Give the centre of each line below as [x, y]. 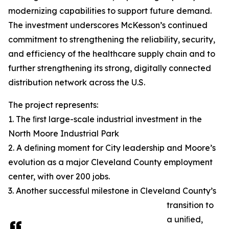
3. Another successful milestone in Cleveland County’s [112, 191]
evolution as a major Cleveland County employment [110, 162]
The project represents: [53, 105]
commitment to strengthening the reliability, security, [112, 40]
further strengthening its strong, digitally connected [110, 68]
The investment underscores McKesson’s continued [108, 25]
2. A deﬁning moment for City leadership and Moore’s [112, 148]
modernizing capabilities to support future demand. [110, 11]
